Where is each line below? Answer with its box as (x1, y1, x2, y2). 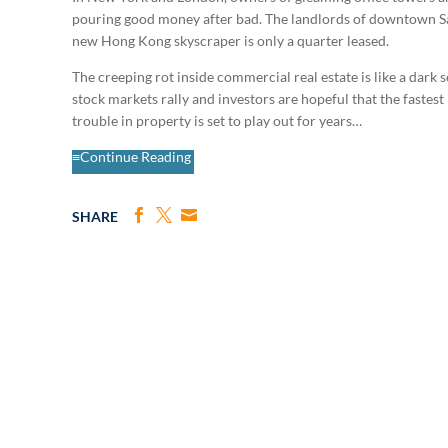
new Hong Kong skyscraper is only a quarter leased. (72, 32, 389, 50)
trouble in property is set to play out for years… (72, 112, 362, 130)
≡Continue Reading (72, 148, 194, 166)
